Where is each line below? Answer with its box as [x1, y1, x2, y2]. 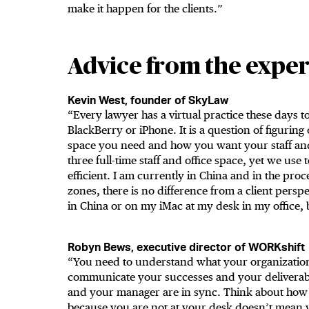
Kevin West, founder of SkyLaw [68, 93, 228, 108]
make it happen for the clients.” [68, 2, 223, 16]
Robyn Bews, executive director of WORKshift [68, 240, 305, 255]
